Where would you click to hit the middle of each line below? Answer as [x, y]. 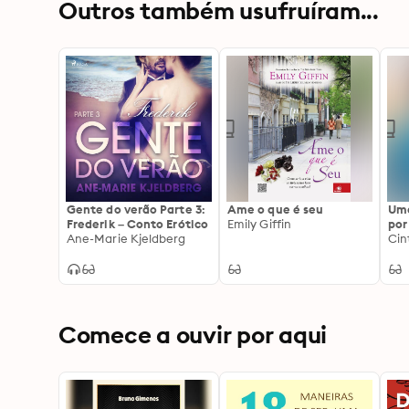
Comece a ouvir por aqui [193, 335]
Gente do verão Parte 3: [136, 209]
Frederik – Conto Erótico [137, 224]
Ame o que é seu [276, 209]
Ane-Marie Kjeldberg [126, 238]
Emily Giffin [259, 224]
